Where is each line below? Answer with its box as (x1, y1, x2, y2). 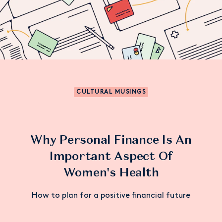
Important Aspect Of (49, 148, 173, 164)
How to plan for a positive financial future (32, 192, 190, 200)
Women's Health (63, 165, 159, 180)
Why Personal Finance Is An (30, 132, 192, 147)
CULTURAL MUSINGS (76, 89, 146, 95)
